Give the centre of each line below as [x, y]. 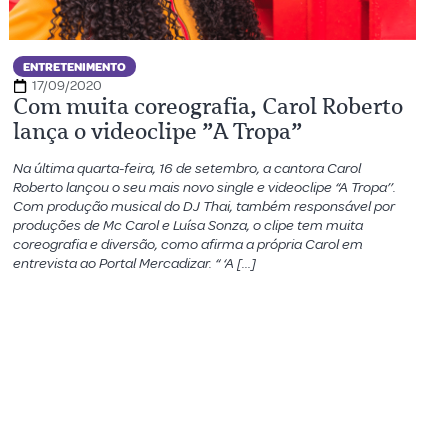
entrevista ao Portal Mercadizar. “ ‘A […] [135, 263]
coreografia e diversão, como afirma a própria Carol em [188, 244]
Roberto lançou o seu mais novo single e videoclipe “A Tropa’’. [205, 187]
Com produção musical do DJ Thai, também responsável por [204, 206]
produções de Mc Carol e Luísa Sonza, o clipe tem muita [188, 225]
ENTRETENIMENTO [75, 67]
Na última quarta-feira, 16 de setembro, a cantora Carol [187, 168]
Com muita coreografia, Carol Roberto [208, 106]
